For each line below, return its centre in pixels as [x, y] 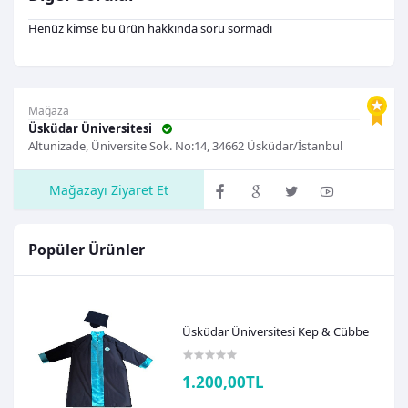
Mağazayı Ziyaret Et [109, 190]
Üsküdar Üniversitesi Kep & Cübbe [276, 332]
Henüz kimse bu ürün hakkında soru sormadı [150, 29]
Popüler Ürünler [87, 249]
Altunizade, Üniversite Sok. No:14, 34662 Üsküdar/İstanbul [185, 146]
